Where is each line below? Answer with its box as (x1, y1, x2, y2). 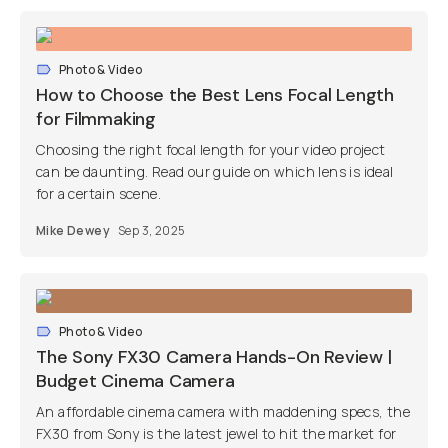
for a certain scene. (36, 184, 162, 203)
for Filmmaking (36, 107, 156, 131)
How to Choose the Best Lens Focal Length (36, 83, 394, 107)
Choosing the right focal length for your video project (36, 140, 386, 159)
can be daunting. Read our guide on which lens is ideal (36, 162, 394, 181)
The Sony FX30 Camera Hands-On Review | (36, 345, 392, 369)
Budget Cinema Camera (36, 369, 235, 393)
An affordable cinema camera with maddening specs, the (36, 402, 411, 421)
